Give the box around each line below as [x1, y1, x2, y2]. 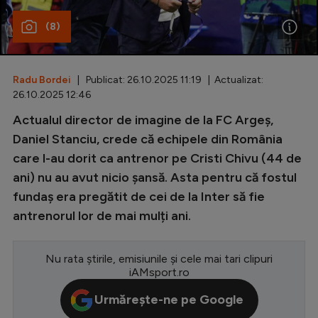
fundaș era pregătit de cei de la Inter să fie [13, 188, 265, 204]
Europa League [87, 199, 168, 213]
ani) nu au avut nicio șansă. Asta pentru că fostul [13, 169, 297, 185]
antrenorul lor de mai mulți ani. [13, 207, 191, 224]
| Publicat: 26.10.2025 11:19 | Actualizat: [71, 73, 263, 86]
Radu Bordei [13, 73, 71, 86]
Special [87, 18, 126, 32]
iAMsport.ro [128, 265, 190, 279]
